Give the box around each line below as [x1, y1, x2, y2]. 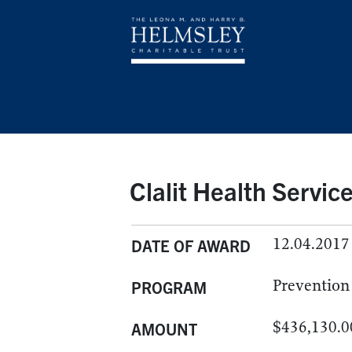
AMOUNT [131, 319, 197, 339]
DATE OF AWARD [131, 236, 251, 255]
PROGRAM [131, 277, 207, 297]
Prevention [273, 276, 350, 295]
